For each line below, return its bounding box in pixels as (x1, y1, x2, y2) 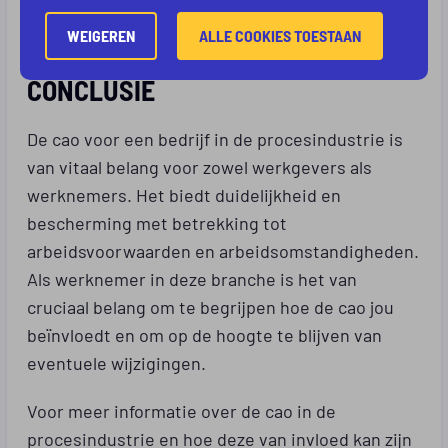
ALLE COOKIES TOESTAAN (199, 24, 361, 46)
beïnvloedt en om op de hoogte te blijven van (27, 321, 382, 346)
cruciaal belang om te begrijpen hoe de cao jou (27, 293, 394, 318)
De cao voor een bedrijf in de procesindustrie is (27, 125, 403, 150)
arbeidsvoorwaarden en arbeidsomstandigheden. (27, 237, 419, 262)
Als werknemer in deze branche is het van (27, 265, 357, 290)
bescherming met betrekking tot (27, 209, 287, 234)
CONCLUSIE (27, 70, 155, 108)
